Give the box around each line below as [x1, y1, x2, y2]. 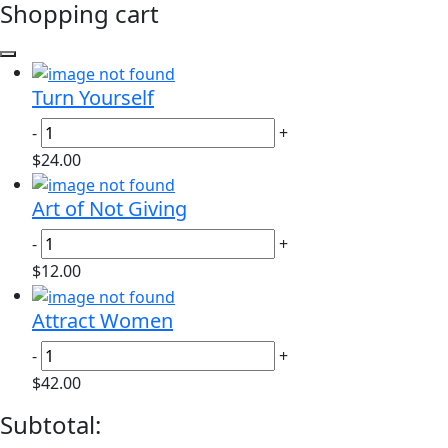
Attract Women [32, 307, 173, 335]
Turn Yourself [32, 83, 154, 111]
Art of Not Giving [32, 195, 187, 223]
